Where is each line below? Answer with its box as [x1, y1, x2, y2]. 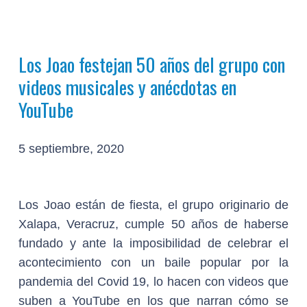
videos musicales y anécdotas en [19, 73, 236, 101]
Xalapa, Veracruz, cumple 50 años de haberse [19, 217, 288, 231]
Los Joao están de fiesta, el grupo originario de [19, 198, 288, 212]
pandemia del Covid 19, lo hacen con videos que [19, 275, 288, 288]
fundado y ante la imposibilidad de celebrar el [19, 236, 288, 250]
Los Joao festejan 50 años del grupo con [19, 50, 285, 78]
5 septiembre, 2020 [19, 142, 124, 156]
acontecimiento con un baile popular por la [19, 256, 288, 269]
